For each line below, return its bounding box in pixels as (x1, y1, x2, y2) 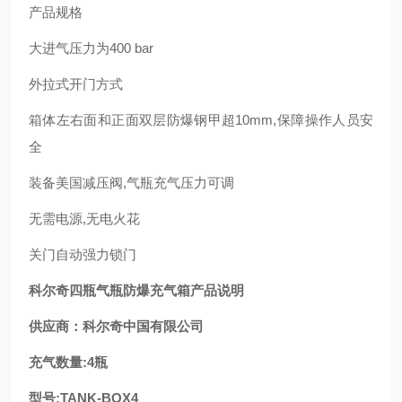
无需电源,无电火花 (29, 211, 140, 226)
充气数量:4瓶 (29, 354, 108, 370)
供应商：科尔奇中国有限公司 (29, 319, 204, 334)
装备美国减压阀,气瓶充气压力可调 (29, 175, 234, 190)
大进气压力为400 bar (29, 40, 153, 56)
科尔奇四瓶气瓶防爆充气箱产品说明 (29, 283, 244, 298)
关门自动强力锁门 (29, 247, 136, 262)
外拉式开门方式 (29, 76, 123, 92)
